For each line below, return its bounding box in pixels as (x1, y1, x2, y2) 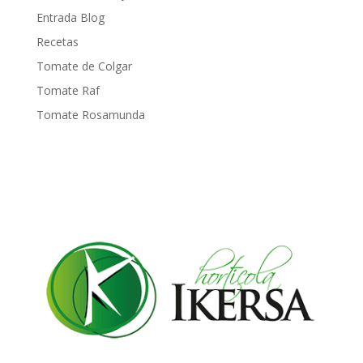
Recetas (36, 33, 79, 49)
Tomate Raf (36, 82, 100, 98)
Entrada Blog (36, 9, 105, 25)
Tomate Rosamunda (36, 106, 145, 122)
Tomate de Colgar (36, 58, 132, 74)
